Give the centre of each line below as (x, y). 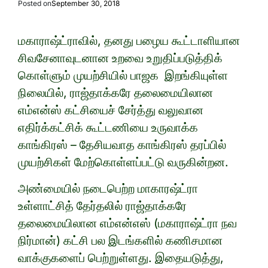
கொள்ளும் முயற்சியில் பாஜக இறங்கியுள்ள (123, 76)
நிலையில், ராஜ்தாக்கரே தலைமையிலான (115, 93)
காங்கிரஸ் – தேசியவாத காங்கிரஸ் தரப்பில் (122, 145)
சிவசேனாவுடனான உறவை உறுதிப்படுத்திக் (120, 58)
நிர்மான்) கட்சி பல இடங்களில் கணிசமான (120, 241)
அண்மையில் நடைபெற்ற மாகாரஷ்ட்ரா (108, 189)
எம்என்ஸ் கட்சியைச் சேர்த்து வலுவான (111, 110)
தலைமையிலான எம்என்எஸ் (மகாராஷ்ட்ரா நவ (127, 223)
